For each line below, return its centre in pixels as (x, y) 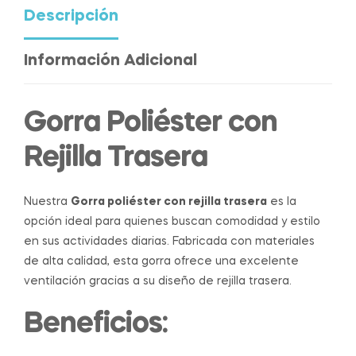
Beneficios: (96, 324)
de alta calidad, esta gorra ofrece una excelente (161, 262)
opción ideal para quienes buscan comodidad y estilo (172, 222)
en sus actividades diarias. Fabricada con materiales (169, 242)
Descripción (71, 17)
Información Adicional (110, 62)
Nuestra (47, 202)
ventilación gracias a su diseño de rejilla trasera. (158, 282)
